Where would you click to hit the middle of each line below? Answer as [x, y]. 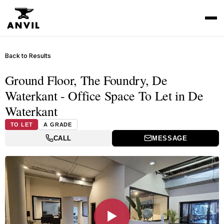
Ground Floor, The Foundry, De [86, 80]
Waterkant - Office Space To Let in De [104, 95]
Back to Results [28, 55]
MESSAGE [169, 138]
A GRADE [58, 124]
